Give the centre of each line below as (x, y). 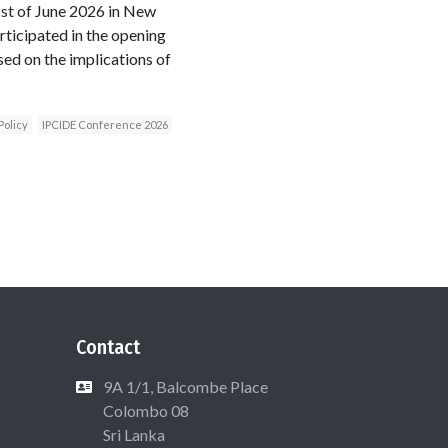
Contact (108, 346)
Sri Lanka (132, 434)
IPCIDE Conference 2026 (104, 124)
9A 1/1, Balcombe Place (185, 386)
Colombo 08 (144, 410)
